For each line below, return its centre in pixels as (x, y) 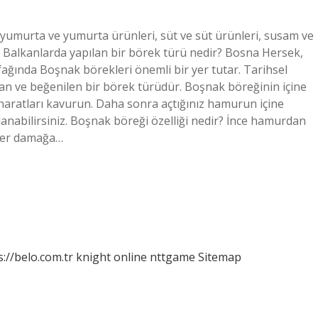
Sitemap (220, 257)
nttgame (172, 257)
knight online (111, 257)
